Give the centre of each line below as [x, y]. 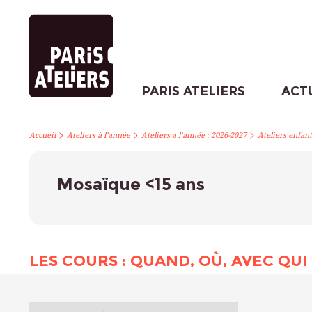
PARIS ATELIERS [193, 91]
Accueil [42, 135]
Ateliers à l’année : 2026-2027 [194, 135]
